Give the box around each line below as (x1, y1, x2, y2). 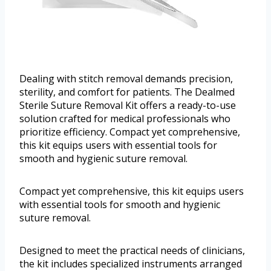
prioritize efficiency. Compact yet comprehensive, (19, 125, 240, 139)
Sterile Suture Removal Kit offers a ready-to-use (19, 98, 236, 112)
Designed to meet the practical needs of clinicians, (19, 243, 245, 257)
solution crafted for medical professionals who (19, 111, 230, 125)
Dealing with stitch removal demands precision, (19, 71, 233, 85)
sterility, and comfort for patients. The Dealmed (19, 85, 235, 99)
